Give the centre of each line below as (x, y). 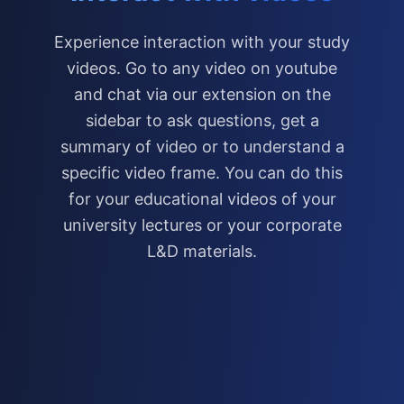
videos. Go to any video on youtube (202, 68)
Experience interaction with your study (202, 42)
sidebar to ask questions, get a (202, 120)
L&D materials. (202, 251)
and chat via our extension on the (202, 94)
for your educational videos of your (202, 199)
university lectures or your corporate (202, 225)
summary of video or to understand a (202, 147)
